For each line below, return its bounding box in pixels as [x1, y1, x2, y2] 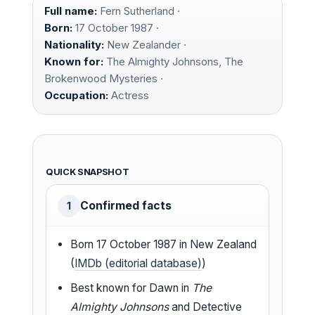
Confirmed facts [80, 198, 172, 212]
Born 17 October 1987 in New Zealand [70, 237, 257, 251]
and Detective [169, 300, 243, 314]
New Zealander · [104, 37, 186, 51]
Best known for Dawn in [70, 281, 193, 295]
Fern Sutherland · [97, 4, 180, 18]
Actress [108, 88, 149, 102]
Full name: [44, 4, 97, 18]
